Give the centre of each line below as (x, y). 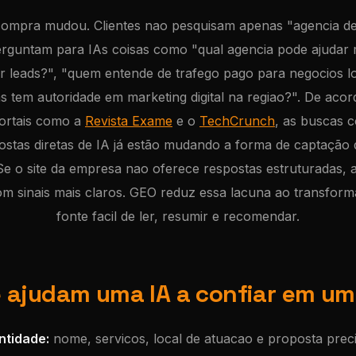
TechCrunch (237, 121)
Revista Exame (129, 121)
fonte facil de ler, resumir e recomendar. (178, 216)
